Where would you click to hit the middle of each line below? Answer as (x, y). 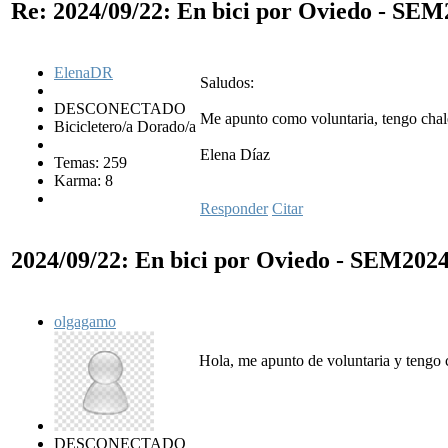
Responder (234, 209)
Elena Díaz (235, 155)
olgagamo (85, 322)
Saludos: (227, 83)
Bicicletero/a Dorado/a (125, 127)
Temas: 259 (90, 163)
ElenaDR (83, 73)
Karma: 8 (83, 181)
